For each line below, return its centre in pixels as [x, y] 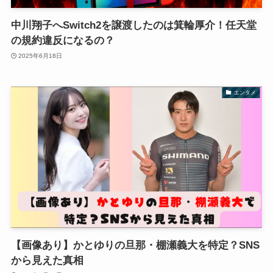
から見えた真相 [47, 260]
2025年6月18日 [41, 55]
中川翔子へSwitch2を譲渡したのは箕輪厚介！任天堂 [133, 26]
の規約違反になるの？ [62, 41]
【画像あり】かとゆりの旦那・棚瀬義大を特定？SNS [135, 245]
